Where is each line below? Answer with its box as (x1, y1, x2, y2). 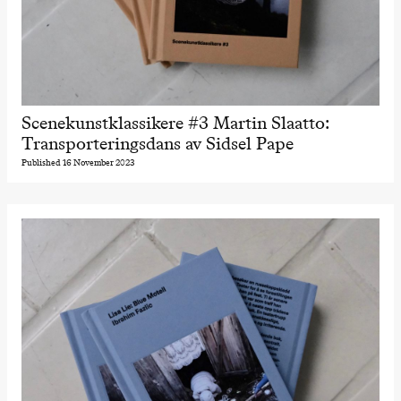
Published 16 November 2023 (21, 156, 134, 170)
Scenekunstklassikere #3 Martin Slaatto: (21, 109, 328, 136)
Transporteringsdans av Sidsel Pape (21, 130, 294, 157)
